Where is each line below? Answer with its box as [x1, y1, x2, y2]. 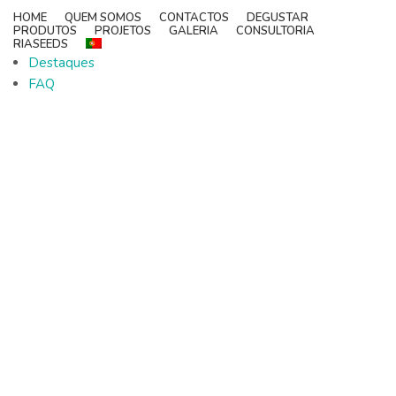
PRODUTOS [13, 23, 77, 40]
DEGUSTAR [247, 10, 308, 27]
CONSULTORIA [236, 23, 315, 40]
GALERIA [169, 23, 218, 40]
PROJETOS [95, 23, 151, 40]
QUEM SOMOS [65, 10, 141, 27]
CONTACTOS [159, 10, 229, 27]
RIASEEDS [13, 36, 68, 53]
